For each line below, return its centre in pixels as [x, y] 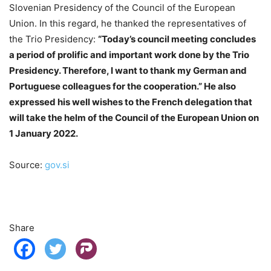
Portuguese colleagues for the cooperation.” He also [122, 86]
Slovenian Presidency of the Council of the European [122, 7]
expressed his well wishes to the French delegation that [131, 102]
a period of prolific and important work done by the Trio [129, 54]
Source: [27, 165]
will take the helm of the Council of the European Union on [134, 117]
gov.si [57, 165]
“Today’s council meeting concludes [177, 39]
